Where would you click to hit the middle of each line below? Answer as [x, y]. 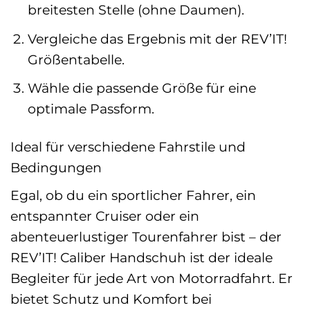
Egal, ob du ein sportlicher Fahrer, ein [133, 195]
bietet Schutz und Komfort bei [111, 299]
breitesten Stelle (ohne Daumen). [136, 10]
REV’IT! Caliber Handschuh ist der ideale [142, 257]
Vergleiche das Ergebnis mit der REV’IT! [157, 38]
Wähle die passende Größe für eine [142, 88]
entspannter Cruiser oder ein [105, 216]
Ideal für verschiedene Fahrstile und [128, 147]
